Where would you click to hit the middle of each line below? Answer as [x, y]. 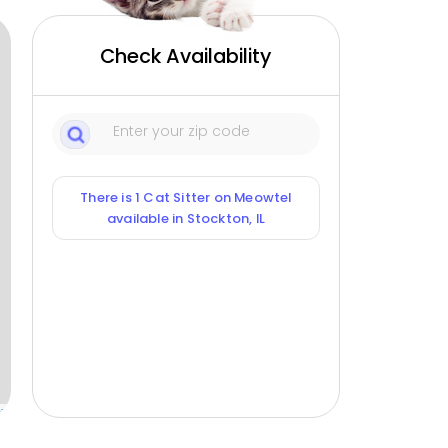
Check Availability [186, 56]
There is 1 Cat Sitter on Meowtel [186, 198]
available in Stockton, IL [185, 219]
